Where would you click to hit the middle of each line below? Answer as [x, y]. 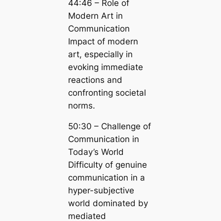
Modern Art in [95, 16]
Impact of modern [103, 41]
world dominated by [108, 203]
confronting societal [107, 92]
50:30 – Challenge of [109, 127]
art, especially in [100, 54]
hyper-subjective [101, 191]
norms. [81, 105]
